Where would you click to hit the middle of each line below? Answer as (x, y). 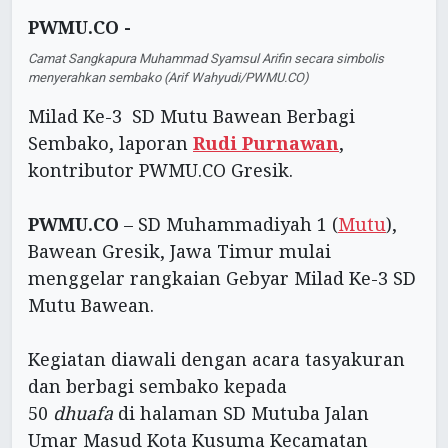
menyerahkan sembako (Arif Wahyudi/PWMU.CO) (168, 78)
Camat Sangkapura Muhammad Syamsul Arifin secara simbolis (206, 59)
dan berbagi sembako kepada (157, 386)
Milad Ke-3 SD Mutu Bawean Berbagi (191, 116)
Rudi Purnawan (266, 143)
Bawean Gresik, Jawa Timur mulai (179, 251)
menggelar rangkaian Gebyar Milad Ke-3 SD (222, 278)
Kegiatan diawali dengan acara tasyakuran (216, 359)
